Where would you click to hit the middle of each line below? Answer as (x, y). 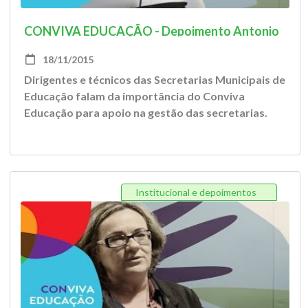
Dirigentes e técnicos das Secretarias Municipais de (155, 79)
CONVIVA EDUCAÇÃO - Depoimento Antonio (152, 31)
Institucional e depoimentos (196, 192)
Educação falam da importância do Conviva (134, 96)
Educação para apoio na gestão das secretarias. (146, 112)
